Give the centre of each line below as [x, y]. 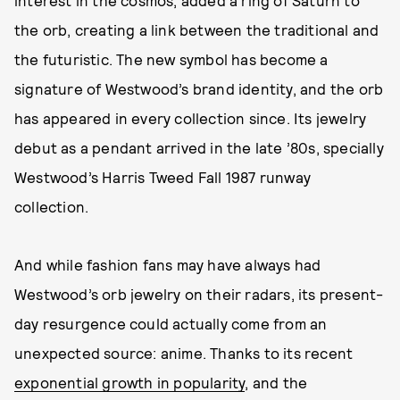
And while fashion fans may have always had [168, 264]
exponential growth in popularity [130, 382]
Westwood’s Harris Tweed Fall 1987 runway [163, 176]
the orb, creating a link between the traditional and [197, 29]
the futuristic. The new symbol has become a [171, 58]
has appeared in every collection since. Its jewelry [191, 117]
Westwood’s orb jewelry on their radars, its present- [199, 293]
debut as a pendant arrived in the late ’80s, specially [199, 147]
